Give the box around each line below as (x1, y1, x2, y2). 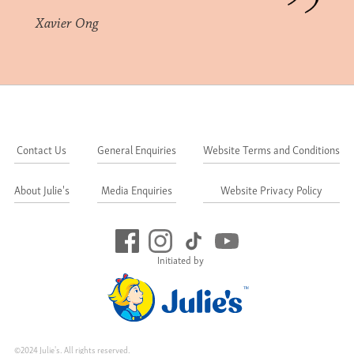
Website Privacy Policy (220, 179, 323, 198)
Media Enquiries (100, 179, 172, 198)
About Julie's (13, 179, 70, 198)
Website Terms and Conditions (203, 140, 341, 159)
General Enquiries (96, 140, 176, 159)
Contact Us (17, 140, 67, 159)
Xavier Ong (35, 15, 99, 33)
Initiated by (156, 251, 204, 268)
